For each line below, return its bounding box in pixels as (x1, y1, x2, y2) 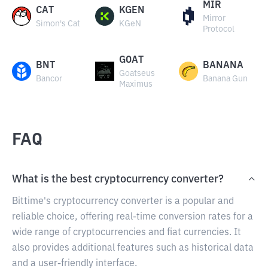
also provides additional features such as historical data (12, 243, 254, 253)
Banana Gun (202, 75, 248, 83)
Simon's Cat (36, 20, 80, 28)
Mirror (202, 14, 226, 23)
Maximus (119, 80, 153, 89)
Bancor (36, 75, 62, 83)
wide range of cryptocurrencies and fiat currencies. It (12, 228, 241, 237)
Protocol (202, 25, 234, 33)
